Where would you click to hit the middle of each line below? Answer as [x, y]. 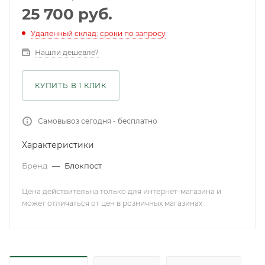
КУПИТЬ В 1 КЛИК [71, 85]
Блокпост [83, 166]
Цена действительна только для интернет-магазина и [122, 191]
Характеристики [58, 145]
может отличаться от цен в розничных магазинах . [114, 203]
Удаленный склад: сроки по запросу [98, 33]
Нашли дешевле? [67, 52]
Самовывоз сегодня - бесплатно [98, 121]
